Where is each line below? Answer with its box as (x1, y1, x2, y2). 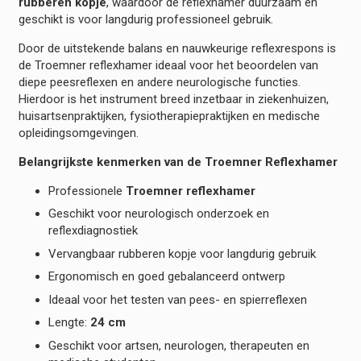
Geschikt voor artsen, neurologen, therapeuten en (48, 338, 309, 353)
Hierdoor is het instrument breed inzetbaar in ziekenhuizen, (18, 91, 329, 106)
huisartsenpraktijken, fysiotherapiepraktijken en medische (18, 108, 320, 123)
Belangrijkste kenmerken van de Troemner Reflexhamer (18, 154, 338, 169)
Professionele (48, 183, 126, 198)
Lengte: (48, 315, 90, 330)
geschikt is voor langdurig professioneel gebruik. (18, 11, 273, 27)
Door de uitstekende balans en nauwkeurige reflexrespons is (18, 40, 336, 56)
